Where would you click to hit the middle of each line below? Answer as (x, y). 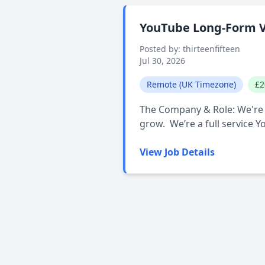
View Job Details (177, 152)
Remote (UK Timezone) (191, 84)
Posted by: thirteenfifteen (190, 49)
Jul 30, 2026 (162, 61)
